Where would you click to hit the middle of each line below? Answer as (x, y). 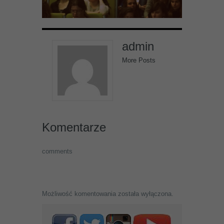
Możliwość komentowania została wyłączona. (108, 194)
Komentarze (74, 127)
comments (57, 151)
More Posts (139, 60)
